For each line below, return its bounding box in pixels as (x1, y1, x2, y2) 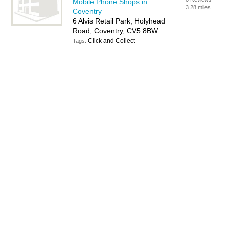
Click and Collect (88, 37, 135, 44)
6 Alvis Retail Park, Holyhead (73, 17, 166, 25)
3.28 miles (186, 4, 211, 10)
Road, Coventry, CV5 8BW (73, 27, 158, 35)
